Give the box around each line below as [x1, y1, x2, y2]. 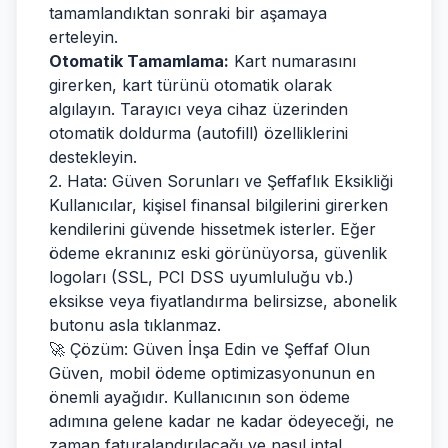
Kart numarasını [229, 51, 356, 71]
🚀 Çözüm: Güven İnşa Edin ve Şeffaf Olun [49, 339, 370, 359]
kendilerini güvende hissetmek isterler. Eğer [49, 219, 376, 239]
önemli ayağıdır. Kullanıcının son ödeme [49, 387, 350, 407]
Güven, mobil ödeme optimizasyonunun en [49, 363, 375, 383]
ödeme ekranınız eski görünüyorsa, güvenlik [49, 243, 387, 263]
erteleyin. [49, 27, 118, 47]
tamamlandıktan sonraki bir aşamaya [49, 3, 327, 23]
